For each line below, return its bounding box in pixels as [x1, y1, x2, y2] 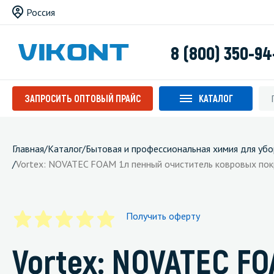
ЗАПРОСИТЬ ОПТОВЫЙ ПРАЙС [24, 92, 141, 104]
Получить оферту [126, 210, 200, 222]
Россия [26, 6, 55, 18]
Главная [12, 143, 44, 155]
